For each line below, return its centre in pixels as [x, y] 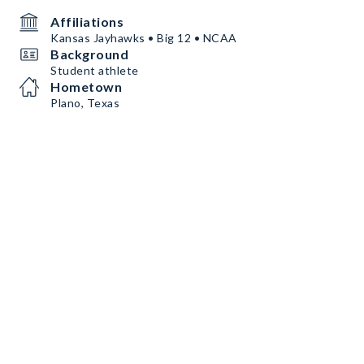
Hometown [86, 87]
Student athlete [95, 70]
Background [89, 54]
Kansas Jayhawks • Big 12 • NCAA [144, 38]
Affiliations [87, 22]
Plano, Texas [85, 103]
